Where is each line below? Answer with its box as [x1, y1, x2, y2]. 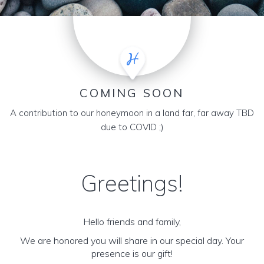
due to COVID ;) [100, 121, 164, 133]
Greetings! [81, 169, 183, 197]
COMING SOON [80, 85, 184, 100]
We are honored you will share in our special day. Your [20, 235, 244, 246]
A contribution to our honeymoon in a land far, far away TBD [10, 107, 254, 118]
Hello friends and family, [83, 216, 181, 227]
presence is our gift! [91, 247, 173, 259]
